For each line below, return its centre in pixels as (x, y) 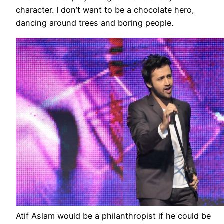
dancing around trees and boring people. (95, 23)
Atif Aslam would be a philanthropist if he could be (113, 216)
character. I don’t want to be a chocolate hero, (105, 10)
